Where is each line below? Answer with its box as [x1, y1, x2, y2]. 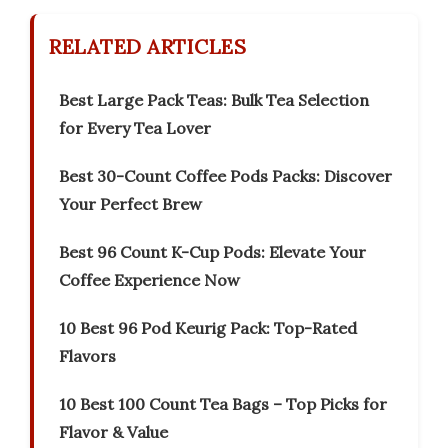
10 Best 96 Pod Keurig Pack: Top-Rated [59, 318, 357, 339]
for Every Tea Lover [59, 118, 211, 139]
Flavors [59, 346, 116, 367]
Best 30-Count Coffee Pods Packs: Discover [59, 166, 392, 187]
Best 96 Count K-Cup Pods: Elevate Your [59, 242, 366, 263]
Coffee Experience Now [59, 270, 240, 291]
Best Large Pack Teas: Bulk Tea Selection [59, 90, 369, 111]
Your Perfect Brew [59, 194, 202, 215]
